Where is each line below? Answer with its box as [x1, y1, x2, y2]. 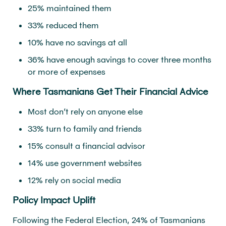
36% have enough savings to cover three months [28, 54, 211, 64]
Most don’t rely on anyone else [28, 106, 143, 116]
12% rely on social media [28, 175, 121, 185]
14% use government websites [28, 158, 142, 167]
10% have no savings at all [28, 37, 127, 47]
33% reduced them [28, 20, 99, 30]
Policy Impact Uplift [13, 194, 95, 205]
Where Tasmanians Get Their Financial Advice [13, 86, 208, 97]
